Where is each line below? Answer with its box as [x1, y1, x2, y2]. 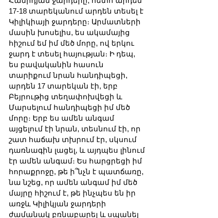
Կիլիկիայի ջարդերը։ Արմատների [9, 18, 143, 26]
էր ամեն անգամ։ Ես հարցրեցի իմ [9, 157, 144, 165]
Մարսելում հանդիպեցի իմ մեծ [9, 103, 132, 112]
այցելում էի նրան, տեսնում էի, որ [9, 125, 143, 133]
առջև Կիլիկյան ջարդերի [9, 200, 108, 208]
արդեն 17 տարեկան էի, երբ [9, 82, 120, 91]
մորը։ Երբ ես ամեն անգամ [9, 114, 116, 123]
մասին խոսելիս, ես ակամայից [9, 28, 132, 37]
